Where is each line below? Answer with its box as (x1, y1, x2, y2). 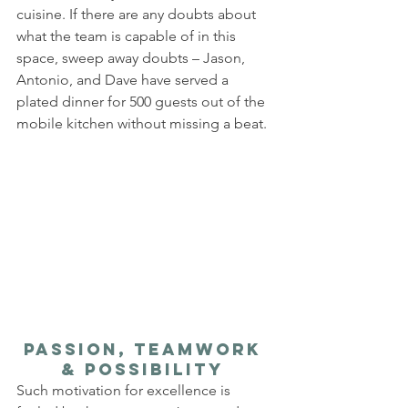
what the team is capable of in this (16, 27, 240, 46)
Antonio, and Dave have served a (16, 71, 232, 89)
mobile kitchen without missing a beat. (16, 115, 267, 133)
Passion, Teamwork (23, 339, 269, 361)
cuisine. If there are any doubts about (16, 5, 260, 24)
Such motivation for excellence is (16, 382, 234, 400)
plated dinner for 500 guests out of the (16, 93, 269, 111)
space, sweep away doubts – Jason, (16, 49, 249, 67)
